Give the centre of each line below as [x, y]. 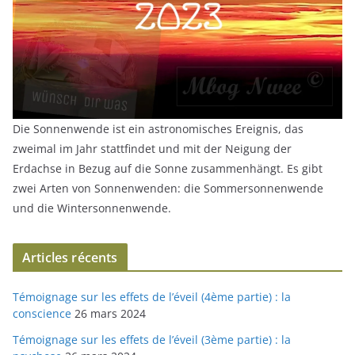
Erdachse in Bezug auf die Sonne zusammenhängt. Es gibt [168, 168]
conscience [42, 313]
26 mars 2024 [110, 313]
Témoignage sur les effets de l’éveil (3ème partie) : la [152, 339]
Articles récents [70, 257]
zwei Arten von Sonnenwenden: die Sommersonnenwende [168, 188]
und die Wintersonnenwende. [92, 208]
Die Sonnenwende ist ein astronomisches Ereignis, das [158, 128]
